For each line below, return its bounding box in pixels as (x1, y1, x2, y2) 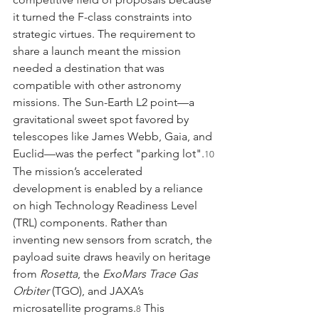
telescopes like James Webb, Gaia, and (13, 129, 215, 143)
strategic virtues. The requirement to (13, 26, 199, 41)
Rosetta (40, 266, 78, 281)
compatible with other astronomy (13, 78, 184, 92)
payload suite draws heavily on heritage (13, 249, 214, 263)
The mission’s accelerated (13, 164, 145, 178)
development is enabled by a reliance (13, 181, 206, 195)
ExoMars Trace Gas (103, 266, 201, 281)
